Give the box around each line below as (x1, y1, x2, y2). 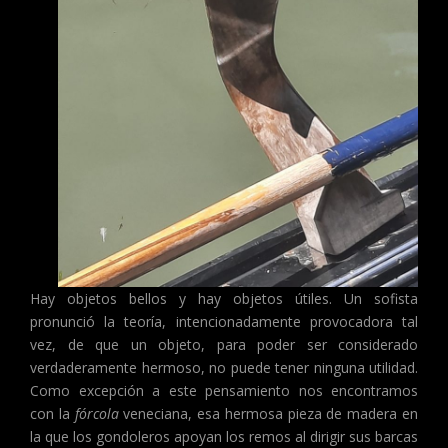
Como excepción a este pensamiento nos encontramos (30, 381, 418, 401)
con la (30, 404, 75, 424)
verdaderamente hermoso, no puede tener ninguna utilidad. (30, 358, 418, 378)
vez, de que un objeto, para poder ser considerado (30, 335, 418, 355)
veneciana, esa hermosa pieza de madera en (118, 404, 419, 424)
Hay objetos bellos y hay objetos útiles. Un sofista (30, 289, 418, 309)
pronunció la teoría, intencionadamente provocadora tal (30, 312, 418, 332)
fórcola (74, 404, 119, 424)
